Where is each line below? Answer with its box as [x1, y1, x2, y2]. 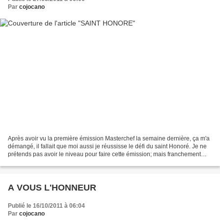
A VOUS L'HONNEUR [8, 182, 96, 192]
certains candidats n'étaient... [8, 158, 85, 165]
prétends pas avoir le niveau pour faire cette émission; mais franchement [8, 150, 201, 158]
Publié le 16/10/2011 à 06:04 [8, 202, 85, 209]
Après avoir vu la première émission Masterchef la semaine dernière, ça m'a [8, 135, 210, 142]
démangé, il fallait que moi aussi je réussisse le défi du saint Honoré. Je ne [8, 142, 207, 150]
